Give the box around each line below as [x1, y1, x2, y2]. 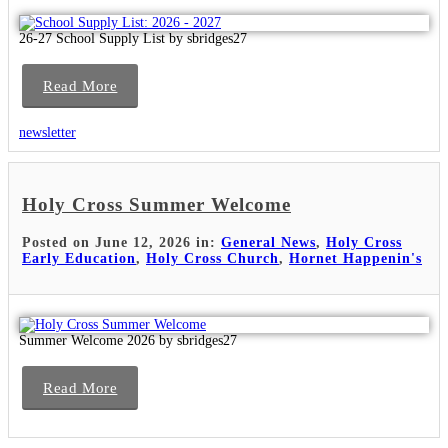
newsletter [19, 124, 76, 140]
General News [221, 235, 316, 251]
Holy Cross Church [146, 251, 279, 267]
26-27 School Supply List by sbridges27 [19, 30, 247, 46]
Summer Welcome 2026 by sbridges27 [19, 333, 237, 349]
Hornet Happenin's [289, 251, 422, 267]
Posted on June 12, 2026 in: [22, 235, 221, 251]
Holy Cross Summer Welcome [22, 194, 291, 216]
